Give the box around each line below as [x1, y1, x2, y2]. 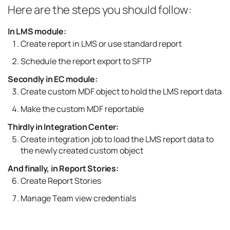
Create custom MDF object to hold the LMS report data [21, 86, 222, 97]
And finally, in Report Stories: [8, 163, 119, 174]
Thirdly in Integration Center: [8, 121, 119, 132]
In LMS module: [8, 26, 66, 37]
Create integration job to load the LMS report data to [21, 133, 214, 145]
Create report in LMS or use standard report [21, 38, 182, 49]
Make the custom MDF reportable [21, 103, 144, 114]
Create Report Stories [21, 175, 101, 186]
